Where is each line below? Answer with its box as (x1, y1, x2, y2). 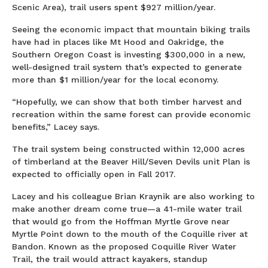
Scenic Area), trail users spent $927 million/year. (12, 2, 215, 12)
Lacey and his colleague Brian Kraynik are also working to (12, 191, 255, 201)
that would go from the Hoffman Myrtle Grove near (12, 217, 230, 226)
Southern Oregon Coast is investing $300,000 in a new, (12, 50, 245, 59)
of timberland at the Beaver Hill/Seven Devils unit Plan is (12, 157, 250, 166)
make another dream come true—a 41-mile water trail (12, 204, 242, 214)
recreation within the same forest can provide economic (12, 109, 251, 119)
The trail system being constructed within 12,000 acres (12, 144, 245, 154)
